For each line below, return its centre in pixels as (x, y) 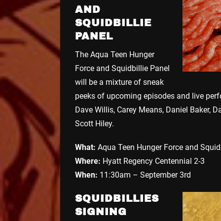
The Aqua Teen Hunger (115, 54)
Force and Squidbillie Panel (122, 68)
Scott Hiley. (94, 123)
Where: (88, 161)
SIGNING (101, 211)
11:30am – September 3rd (144, 175)
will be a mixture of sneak (119, 82)
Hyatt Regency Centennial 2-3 (153, 161)
